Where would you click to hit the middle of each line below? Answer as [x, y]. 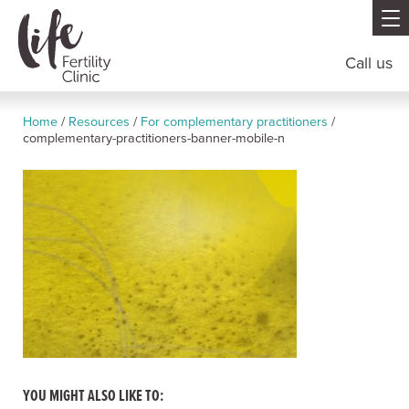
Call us [369, 63]
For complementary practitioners [234, 122]
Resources [99, 122]
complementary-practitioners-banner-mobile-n [154, 138]
